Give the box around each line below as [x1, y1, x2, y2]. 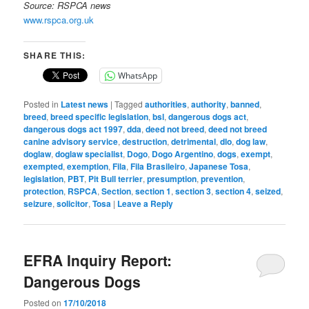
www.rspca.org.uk [23, 12, 94, 26]
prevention [201, 172, 243, 185]
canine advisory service [23, 134, 119, 148]
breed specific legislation [50, 110, 149, 123]
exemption [67, 159, 109, 172]
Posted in [23, 97, 59, 110]
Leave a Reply [117, 197, 174, 210]
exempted [23, 159, 63, 172]
